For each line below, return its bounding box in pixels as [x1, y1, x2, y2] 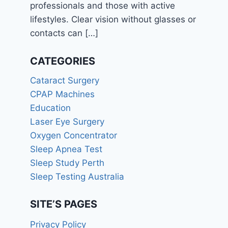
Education [30, 102, 71, 113]
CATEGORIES [30, 54, 96, 67]
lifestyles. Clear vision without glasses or [30, 14, 196, 25]
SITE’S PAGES [30, 198, 98, 211]
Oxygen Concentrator [30, 130, 118, 140]
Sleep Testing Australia [30, 171, 125, 182]
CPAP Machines [30, 89, 95, 99]
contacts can [30, 28, 85, 39]
